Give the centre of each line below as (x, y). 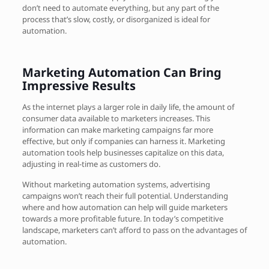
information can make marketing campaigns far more (117, 129)
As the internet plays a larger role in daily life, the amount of (128, 107)
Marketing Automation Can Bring (122, 72)
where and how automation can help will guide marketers (125, 207)
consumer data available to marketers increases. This (116, 118)
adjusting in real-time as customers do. (91, 164)
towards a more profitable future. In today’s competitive (122, 218)
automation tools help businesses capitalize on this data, (123, 152)
